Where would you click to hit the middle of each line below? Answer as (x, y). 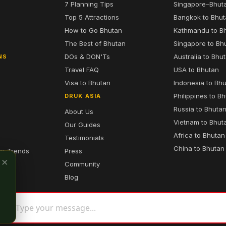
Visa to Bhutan (88, 83)
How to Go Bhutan (93, 30)
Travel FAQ (82, 70)
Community (82, 164)
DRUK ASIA (83, 96)
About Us (79, 111)
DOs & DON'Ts (87, 56)
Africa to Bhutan (199, 135)
